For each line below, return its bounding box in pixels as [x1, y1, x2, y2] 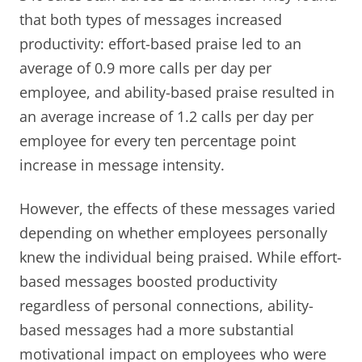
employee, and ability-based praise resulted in [19, 82, 335, 102]
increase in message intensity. [19, 154, 225, 175]
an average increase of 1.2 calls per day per [19, 106, 314, 126]
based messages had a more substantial [19, 319, 294, 339]
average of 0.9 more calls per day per [19, 57, 271, 78]
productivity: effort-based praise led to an [19, 33, 301, 53]
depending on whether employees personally [19, 222, 327, 242]
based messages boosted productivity [19, 271, 277, 291]
